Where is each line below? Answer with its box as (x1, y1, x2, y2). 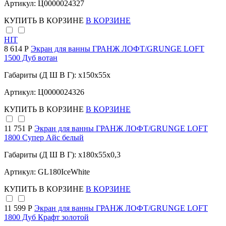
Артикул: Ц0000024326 (4, 88, 84, 97)
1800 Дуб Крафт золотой (4, 213, 89, 222)
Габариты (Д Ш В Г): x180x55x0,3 (4, 150, 121, 159)
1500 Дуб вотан (4, 53, 58, 63)
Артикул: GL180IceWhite (4, 167, 90, 177)
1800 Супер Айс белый (4, 133, 84, 142)
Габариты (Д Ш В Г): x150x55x (4, 71, 110, 80)
